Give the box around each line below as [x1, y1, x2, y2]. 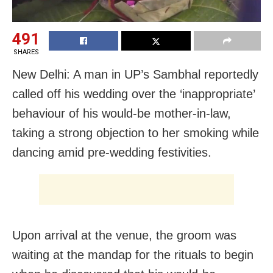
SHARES [13, 48, 39, 56]
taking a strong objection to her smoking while [12, 126, 259, 140]
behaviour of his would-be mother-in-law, [12, 106, 231, 120]
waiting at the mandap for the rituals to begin [12, 247, 253, 261]
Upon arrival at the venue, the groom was [12, 228, 236, 242]
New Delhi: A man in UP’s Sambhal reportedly [12, 67, 258, 81]
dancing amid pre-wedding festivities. [12, 145, 211, 159]
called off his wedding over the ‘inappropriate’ [12, 87, 255, 101]
